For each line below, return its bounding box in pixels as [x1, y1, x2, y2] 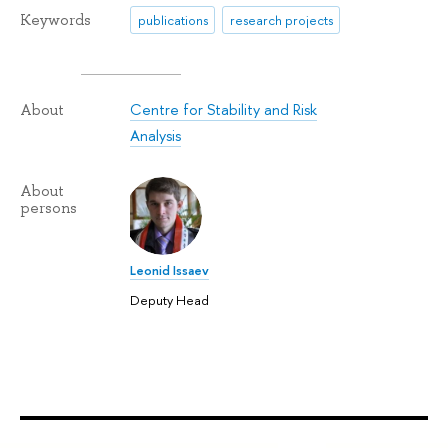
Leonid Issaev [130, 260, 210, 279]
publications [137, 10, 208, 29]
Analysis [130, 124, 182, 146]
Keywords [20, 10, 91, 30]
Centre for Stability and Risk [130, 98, 318, 120]
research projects [229, 10, 333, 29]
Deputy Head [130, 291, 210, 310]
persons [20, 197, 77, 218]
